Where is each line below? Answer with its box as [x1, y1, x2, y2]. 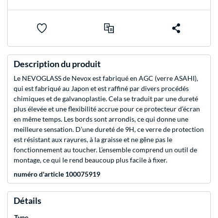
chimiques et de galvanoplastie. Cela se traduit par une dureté [14, 94, 198, 103]
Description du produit [14, 58, 101, 70]
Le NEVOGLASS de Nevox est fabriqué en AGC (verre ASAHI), [14, 74, 198, 83]
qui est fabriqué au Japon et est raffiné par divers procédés [14, 84, 189, 93]
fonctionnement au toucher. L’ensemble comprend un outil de [14, 145, 197, 154]
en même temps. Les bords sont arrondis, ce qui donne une [14, 115, 188, 124]
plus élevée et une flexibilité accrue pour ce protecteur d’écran [14, 105, 200, 113]
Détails [14, 195, 41, 206]
